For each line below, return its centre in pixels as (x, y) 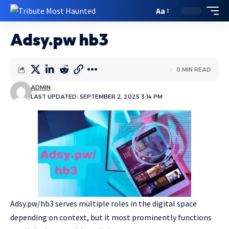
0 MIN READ (194, 70)
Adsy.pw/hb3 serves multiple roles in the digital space (104, 203)
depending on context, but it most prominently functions (111, 217)
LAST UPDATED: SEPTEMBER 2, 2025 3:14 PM (97, 97)
